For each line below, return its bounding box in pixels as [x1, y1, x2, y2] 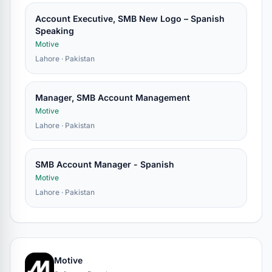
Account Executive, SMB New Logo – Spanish [35, 13, 225, 24]
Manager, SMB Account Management [35, 92, 190, 103]
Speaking [35, 25, 74, 36]
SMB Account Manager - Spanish [35, 159, 174, 169]
